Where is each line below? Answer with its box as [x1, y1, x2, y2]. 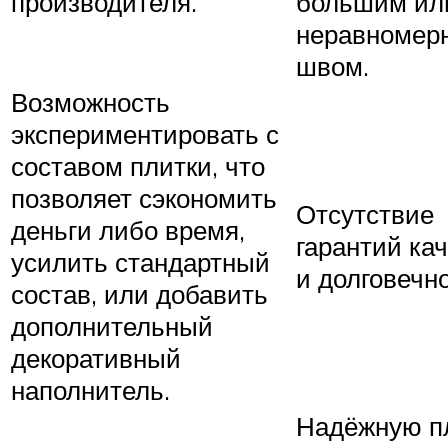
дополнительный [11, 309, 213, 342]
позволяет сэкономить [11, 181, 277, 214]
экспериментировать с [11, 117, 279, 150]
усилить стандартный [11, 245, 270, 278]
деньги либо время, [11, 213, 245, 246]
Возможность [11, 85, 170, 118]
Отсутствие [296, 197, 434, 230]
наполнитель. [11, 373, 170, 406]
